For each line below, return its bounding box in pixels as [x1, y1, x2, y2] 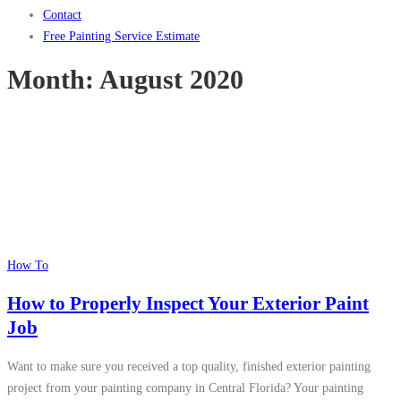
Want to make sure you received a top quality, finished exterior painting [7, 359, 371, 374]
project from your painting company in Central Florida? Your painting [7, 380, 363, 396]
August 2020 [99, 65, 243, 95]
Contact [43, 7, 81, 22]
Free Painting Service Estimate [43, 29, 200, 44]
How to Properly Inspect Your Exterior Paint [7, 292, 369, 314]
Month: [7, 65, 99, 95]
